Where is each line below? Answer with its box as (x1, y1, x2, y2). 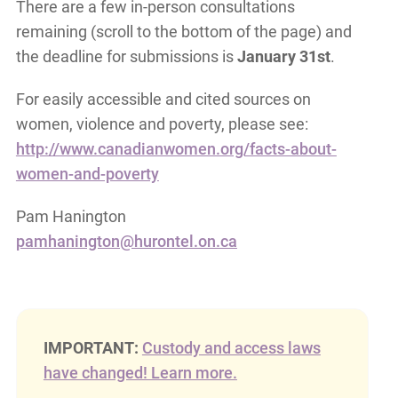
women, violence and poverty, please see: (15, 115, 308, 134)
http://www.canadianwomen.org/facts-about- (15, 139, 337, 159)
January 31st (236, 47, 330, 67)
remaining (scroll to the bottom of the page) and (15, 22, 352, 42)
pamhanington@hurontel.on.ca (15, 232, 237, 251)
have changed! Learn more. (43, 363, 237, 383)
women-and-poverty (15, 164, 159, 184)
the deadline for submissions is (15, 47, 237, 67)
